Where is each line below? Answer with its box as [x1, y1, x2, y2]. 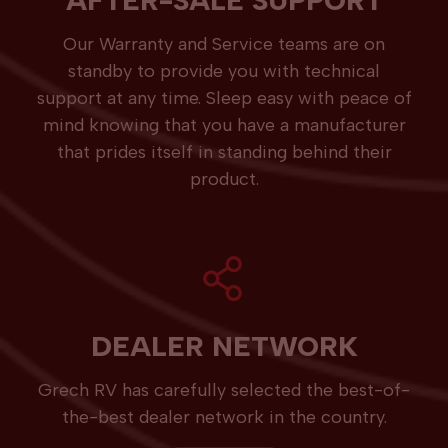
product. [189, 168, 259, 191]
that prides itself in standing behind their [56, 141, 392, 164]
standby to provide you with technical [68, 60, 380, 83]
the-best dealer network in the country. [61, 406, 387, 429]
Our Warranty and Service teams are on [63, 33, 385, 56]
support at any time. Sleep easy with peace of [36, 87, 412, 110]
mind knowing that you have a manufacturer [42, 114, 406, 137]
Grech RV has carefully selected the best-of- [38, 379, 410, 402]
